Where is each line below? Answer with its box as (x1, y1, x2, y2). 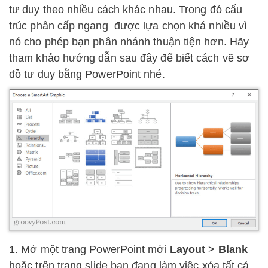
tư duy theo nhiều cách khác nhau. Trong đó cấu (9, 3, 243, 16)
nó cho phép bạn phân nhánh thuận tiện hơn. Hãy (9, 35, 249, 48)
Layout (169, 243, 206, 255)
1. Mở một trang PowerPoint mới (9, 243, 170, 255)
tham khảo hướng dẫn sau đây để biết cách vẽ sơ (9, 51, 250, 64)
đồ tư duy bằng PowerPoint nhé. (9, 68, 165, 80)
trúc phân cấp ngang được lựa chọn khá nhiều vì (9, 19, 248, 32)
